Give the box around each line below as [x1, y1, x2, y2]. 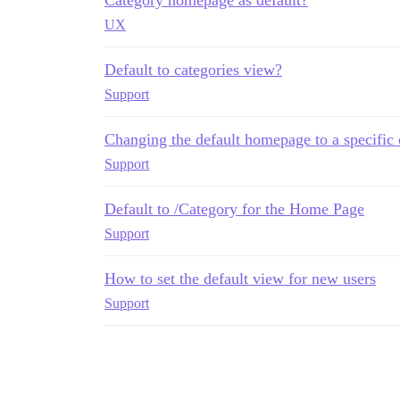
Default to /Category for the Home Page [104, 199, 364, 218]
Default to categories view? [104, 60, 282, 79]
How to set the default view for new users [104, 269, 376, 287]
